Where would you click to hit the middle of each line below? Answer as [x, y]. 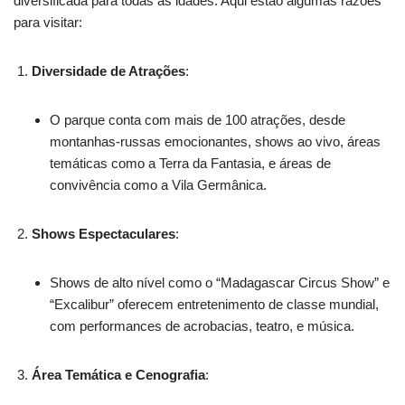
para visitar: [48, 22]
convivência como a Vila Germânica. [158, 184]
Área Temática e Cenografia [118, 374]
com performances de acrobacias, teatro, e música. [202, 325]
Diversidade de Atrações [108, 71]
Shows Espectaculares [104, 233]
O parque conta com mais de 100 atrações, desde [198, 119]
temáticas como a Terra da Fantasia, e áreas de [190, 163]
